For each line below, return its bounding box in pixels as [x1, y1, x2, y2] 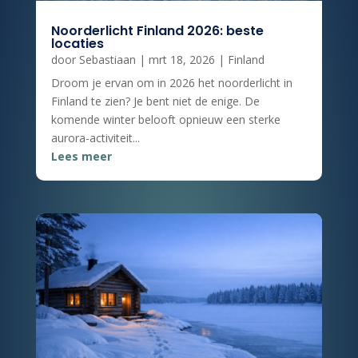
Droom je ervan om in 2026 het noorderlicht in [50, 74, 292, 90]
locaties [50, 34, 104, 53]
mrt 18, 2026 [148, 51, 215, 67]
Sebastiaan [78, 51, 136, 67]
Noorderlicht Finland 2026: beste [50, 21, 264, 40]
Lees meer [50, 148, 112, 164]
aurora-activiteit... [50, 129, 140, 145]
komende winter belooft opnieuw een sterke [50, 111, 280, 127]
